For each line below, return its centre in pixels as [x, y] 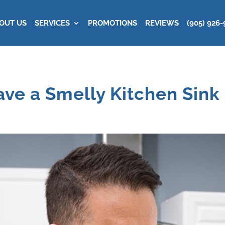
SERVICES [52, 23]
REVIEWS [162, 23]
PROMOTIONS [112, 23]
